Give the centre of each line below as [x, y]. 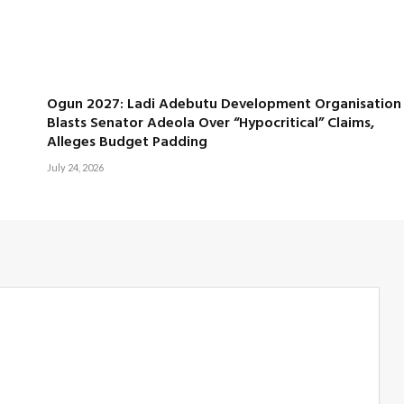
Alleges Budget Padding [127, 143]
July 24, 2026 [75, 168]
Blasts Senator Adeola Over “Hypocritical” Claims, [210, 124]
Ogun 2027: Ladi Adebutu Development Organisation [224, 105]
